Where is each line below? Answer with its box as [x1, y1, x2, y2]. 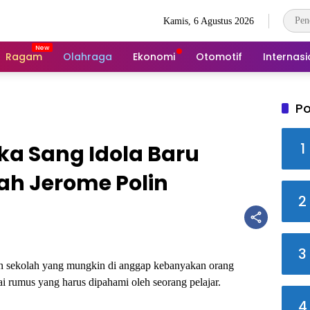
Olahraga [63, 49, 112, 64]
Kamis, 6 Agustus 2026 [163, 15, 255, 26]
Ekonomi [133, 49, 175, 64]
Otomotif [196, 49, 242, 64]
